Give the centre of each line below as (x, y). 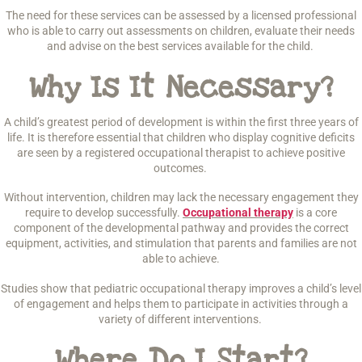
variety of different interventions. (181, 319)
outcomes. (181, 168)
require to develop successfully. (104, 213)
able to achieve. (181, 259)
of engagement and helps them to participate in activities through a (181, 303)
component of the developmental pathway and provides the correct (181, 228)
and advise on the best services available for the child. (181, 46)
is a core (315, 213)
